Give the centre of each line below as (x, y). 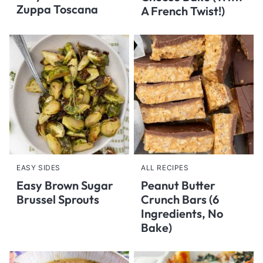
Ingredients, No (182, 213)
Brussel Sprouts (58, 199)
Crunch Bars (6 (180, 199)
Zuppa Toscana (57, 9)
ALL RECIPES (165, 168)
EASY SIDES (38, 168)
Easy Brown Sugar (65, 185)
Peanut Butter (178, 185)
